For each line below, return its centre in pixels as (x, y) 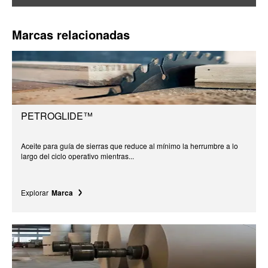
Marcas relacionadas (71, 34)
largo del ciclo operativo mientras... (77, 156)
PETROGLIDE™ (57, 115)
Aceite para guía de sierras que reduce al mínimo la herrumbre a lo (130, 145)
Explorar (35, 192)
